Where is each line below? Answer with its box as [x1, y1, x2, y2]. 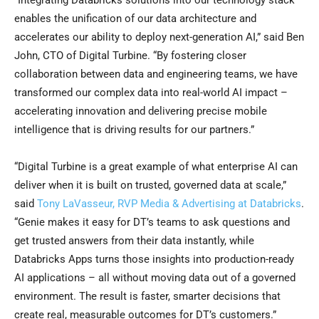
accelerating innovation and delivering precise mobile [14, 105, 267, 118]
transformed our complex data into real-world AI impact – [14, 86, 288, 100]
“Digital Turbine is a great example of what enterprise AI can [14, 160, 298, 174]
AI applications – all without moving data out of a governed [14, 271, 296, 285]
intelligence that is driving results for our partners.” [14, 123, 254, 137]
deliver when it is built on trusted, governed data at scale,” [14, 179, 286, 192]
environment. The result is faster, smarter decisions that [14, 290, 281, 303]
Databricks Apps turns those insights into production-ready [14, 253, 294, 266]
